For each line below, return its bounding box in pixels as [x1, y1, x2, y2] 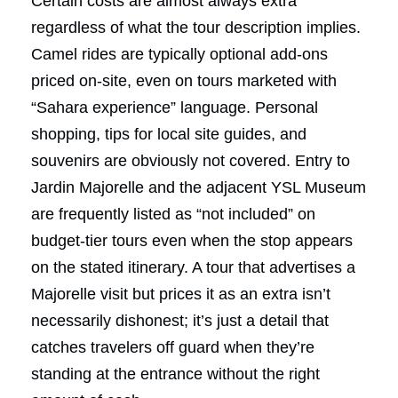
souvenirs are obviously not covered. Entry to [31, 151, 350, 170]
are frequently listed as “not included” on [31, 204, 315, 223]
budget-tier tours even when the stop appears [31, 231, 353, 250]
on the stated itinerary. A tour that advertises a [31, 258, 355, 276]
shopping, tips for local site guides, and [31, 124, 306, 143]
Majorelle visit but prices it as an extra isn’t [31, 284, 330, 303]
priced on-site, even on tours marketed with [31, 71, 337, 90]
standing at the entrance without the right [31, 364, 320, 383]
